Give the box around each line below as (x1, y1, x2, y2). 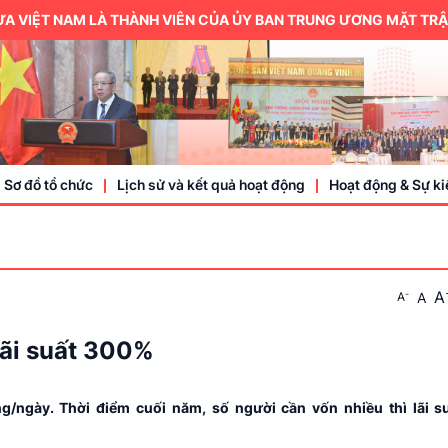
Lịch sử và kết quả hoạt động (117, 176, 305, 194)
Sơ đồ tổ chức (4, 176, 93, 194)
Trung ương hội (328, 262, 434, 280)
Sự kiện (328, 367, 379, 385)
